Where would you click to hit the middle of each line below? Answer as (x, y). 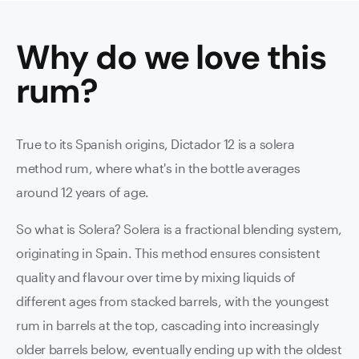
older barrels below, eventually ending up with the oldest (179, 349)
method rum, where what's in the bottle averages (158, 168)
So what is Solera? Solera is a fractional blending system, (179, 229)
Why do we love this (171, 57)
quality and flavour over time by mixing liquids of (156, 277)
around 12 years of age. (83, 192)
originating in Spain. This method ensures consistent (168, 253)
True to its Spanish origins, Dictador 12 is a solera (155, 144)
